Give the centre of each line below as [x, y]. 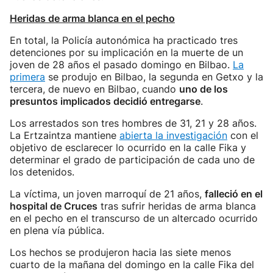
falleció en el [234, 194]
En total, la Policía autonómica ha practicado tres [124, 40]
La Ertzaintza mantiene [65, 135]
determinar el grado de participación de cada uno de [132, 160]
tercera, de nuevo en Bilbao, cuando [94, 89]
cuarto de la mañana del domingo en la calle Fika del [132, 264]
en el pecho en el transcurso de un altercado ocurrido [134, 218]
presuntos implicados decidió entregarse [105, 101]
